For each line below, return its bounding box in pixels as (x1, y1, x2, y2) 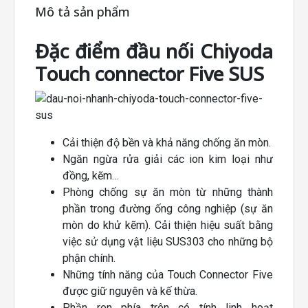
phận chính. (63, 252, 115, 265)
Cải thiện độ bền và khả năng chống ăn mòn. (63, 136, 271, 150)
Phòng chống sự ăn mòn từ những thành (63, 186, 273, 199)
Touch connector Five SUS (35, 60, 264, 87)
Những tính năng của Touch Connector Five (63, 268, 273, 282)
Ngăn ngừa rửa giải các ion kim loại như (63, 153, 273, 166)
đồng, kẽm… (63, 169, 119, 183)
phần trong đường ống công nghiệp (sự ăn (63, 202, 273, 216)
